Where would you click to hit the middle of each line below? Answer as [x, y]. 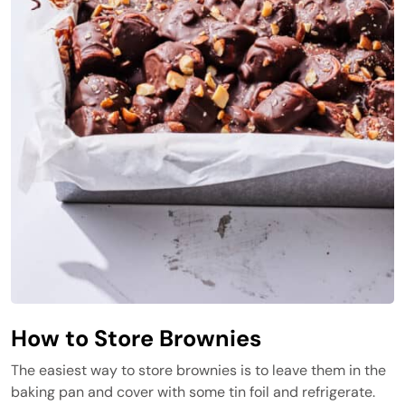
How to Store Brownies [136, 339]
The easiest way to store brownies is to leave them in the [198, 370]
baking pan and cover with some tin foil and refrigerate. [193, 392]
